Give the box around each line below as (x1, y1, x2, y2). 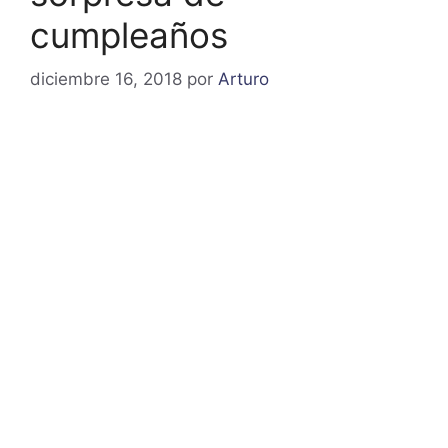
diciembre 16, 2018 (30, 69, 182, 90)
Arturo (218, 69, 269, 90)
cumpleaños (30, 13, 228, 56)
